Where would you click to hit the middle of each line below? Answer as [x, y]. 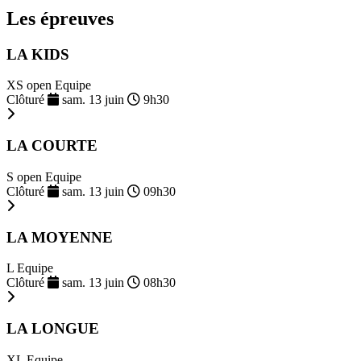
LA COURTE [52, 146]
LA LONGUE [53, 329]
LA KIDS [38, 54]
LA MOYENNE [60, 237]
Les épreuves [60, 18]
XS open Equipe [49, 85]
